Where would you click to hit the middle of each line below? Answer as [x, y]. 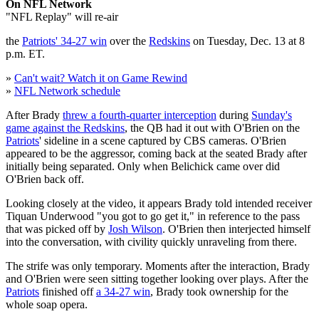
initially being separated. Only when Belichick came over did [143, 166]
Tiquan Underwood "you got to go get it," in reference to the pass [153, 216]
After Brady [34, 115]
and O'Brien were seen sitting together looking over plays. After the [157, 278]
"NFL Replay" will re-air [62, 16]
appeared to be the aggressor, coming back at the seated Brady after [156, 153]
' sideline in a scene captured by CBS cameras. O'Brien [163, 140]
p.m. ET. [25, 53]
